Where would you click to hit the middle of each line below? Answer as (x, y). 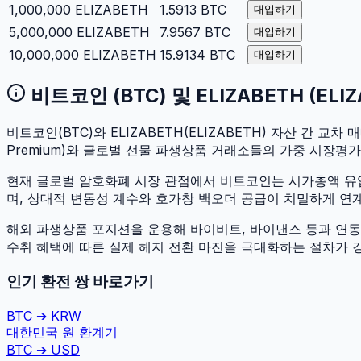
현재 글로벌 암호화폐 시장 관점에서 (113, 181)
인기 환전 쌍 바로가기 (80, 282)
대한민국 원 (41, 332)
